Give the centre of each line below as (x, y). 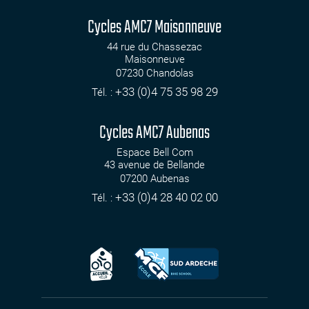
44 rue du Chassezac (154, 47)
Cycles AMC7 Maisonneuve (154, 28)
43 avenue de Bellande (154, 165)
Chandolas (170, 73)
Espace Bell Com (154, 153)
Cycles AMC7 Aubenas (154, 133)
